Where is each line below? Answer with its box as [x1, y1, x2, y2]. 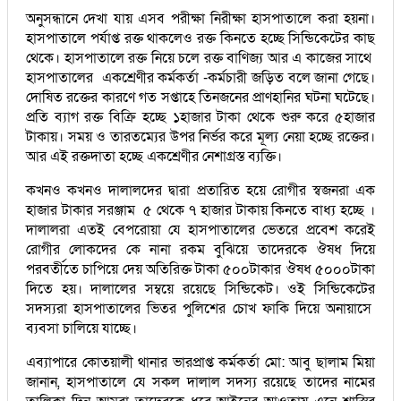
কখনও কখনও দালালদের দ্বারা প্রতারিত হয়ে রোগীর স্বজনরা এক [26, 180, 375, 200]
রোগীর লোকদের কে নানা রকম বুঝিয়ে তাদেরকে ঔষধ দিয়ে [26, 239, 375, 260]
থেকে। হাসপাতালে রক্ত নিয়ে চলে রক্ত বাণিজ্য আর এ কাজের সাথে [26, 47, 375, 68]
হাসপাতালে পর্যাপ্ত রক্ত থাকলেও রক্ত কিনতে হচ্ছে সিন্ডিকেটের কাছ [26, 28, 375, 48]
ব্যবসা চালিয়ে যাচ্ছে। [26, 318, 137, 338]
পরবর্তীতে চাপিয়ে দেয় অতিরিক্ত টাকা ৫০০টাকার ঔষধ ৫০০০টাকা [26, 259, 375, 279]
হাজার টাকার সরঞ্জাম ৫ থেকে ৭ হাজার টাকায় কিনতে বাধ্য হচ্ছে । [26, 200, 375, 220]
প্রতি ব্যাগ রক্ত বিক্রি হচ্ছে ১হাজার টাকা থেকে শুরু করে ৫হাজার [26, 107, 375, 127]
